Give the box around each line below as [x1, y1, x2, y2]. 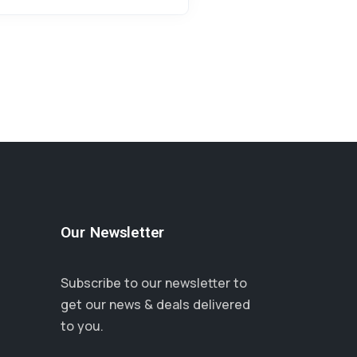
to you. [61, 317, 104, 335]
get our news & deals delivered [61, 296, 250, 313]
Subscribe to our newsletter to [61, 274, 247, 292]
